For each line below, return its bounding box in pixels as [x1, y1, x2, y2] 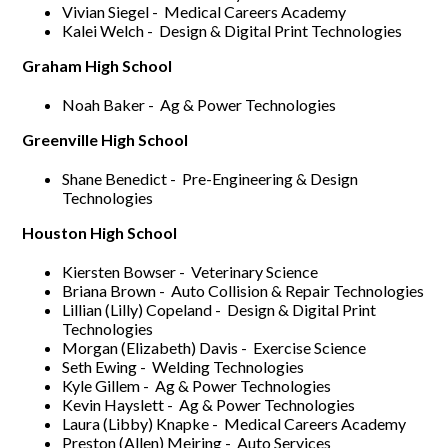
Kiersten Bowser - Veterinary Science [62, 261, 319, 281]
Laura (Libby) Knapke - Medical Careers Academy [62, 413, 407, 433]
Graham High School [22, 55, 173, 75]
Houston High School [22, 222, 178, 242]
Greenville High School [22, 129, 189, 149]
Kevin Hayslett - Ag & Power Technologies [62, 394, 356, 414]
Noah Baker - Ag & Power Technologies [62, 94, 337, 114]
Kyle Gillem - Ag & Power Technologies [62, 375, 332, 395]
